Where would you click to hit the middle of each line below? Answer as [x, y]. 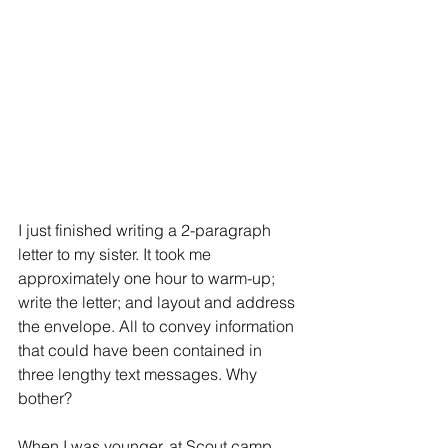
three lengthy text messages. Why [139, 374]
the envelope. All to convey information [158, 326]
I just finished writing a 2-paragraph [146, 230]
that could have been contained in [142, 350]
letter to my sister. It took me [116, 254]
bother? [45, 398]
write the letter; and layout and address [158, 302]
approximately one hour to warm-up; [148, 278]
